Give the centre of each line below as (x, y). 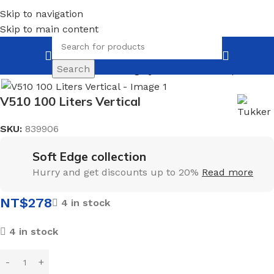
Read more (228, 172)
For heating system (131, 70)
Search (73, 68)
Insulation (56, 70)
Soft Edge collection (89, 156)
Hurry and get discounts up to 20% (117, 172)
